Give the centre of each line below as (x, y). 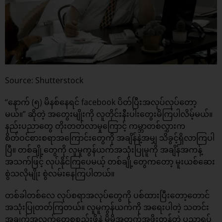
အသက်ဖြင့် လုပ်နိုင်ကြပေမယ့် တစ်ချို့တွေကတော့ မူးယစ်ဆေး (110, 162)
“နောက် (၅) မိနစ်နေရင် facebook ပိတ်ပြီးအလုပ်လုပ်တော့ (101, 102)
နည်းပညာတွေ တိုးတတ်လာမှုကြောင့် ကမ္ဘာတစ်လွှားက (95, 126)
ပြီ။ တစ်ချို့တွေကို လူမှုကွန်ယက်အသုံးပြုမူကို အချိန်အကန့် (104, 150)
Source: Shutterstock (44, 81)
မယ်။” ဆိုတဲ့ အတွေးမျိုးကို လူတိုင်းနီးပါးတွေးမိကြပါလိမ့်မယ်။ (109, 114)
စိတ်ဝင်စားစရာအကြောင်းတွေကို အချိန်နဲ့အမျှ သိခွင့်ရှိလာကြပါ (110, 138)
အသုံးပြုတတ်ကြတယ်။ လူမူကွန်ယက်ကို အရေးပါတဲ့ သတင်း (107, 207)
